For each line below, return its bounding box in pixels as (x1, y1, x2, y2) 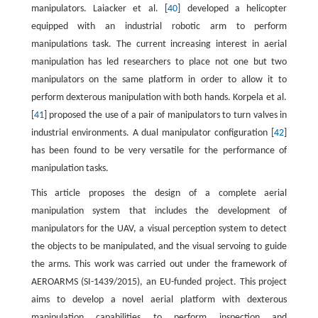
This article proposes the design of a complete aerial (31, 188, 287, 199)
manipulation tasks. (31, 163, 109, 174)
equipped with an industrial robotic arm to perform (31, 21, 287, 32)
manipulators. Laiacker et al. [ (31, 4, 168, 14)
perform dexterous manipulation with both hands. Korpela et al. (31, 92, 287, 103)
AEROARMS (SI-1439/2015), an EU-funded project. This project (31, 277, 287, 287)
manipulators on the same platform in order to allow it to (31, 75, 287, 85)
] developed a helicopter (177, 4, 287, 14)
